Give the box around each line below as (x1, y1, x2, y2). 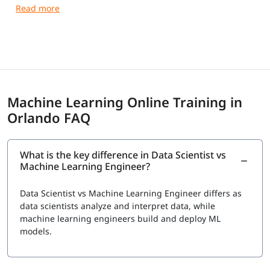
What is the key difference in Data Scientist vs (20, 148, 226, 162)
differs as (201, 187, 242, 199)
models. (20, 225, 52, 237)
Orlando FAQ (7, 108, 90, 127)
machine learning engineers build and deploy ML (20, 213, 221, 225)
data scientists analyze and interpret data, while (20, 200, 215, 212)
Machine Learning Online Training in (7, 93, 242, 111)
